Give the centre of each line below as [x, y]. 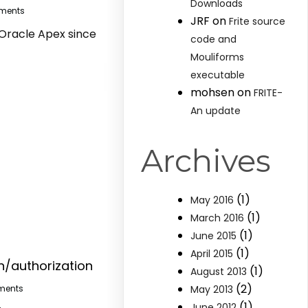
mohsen [213, 92]
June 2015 [214, 236]
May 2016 [212, 200]
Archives [206, 161]
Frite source [257, 21]
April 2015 [212, 254]
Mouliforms [218, 57]
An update [216, 111]
